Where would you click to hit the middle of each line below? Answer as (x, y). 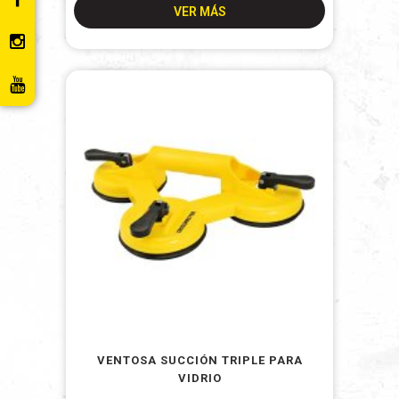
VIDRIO (199, 378)
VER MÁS (199, 12)
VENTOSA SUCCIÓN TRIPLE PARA (199, 360)
